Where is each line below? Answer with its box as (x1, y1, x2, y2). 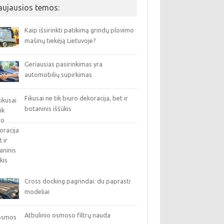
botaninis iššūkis (24, 105, 72, 112)
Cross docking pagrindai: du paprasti (24, 177, 131, 184)
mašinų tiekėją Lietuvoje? (24, 37, 96, 44)
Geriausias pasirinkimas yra (24, 60, 103, 67)
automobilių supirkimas (24, 71, 92, 78)
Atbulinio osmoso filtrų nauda (24, 211, 111, 218)
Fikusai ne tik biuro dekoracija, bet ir (24, 94, 128, 101)
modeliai (24, 188, 50, 195)
